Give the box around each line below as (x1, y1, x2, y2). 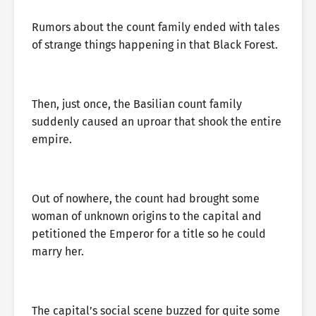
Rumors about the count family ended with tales (32, 20, 279, 34)
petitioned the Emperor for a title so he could (32, 227, 266, 241)
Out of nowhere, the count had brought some (32, 192, 260, 205)
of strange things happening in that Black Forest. (32, 38, 278, 51)
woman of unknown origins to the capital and (32, 209, 262, 223)
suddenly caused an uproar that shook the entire (32, 115, 281, 128)
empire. (32, 133, 72, 146)
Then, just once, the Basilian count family (32, 97, 242, 111)
